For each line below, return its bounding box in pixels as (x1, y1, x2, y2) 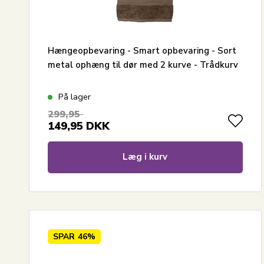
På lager (58, 90, 91, 103)
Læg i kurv (123, 150, 168, 163)
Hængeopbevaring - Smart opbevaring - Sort (48, 44, 237, 57)
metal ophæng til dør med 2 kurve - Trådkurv (48, 58, 239, 71)
